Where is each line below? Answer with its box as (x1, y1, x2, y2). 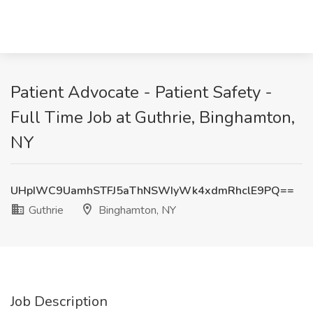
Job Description (10, 292, 108, 311)
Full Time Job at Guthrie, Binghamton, (10, 106, 295, 129)
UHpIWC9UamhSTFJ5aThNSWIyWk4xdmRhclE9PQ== (10, 183, 294, 198)
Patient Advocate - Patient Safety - (10, 81, 272, 103)
